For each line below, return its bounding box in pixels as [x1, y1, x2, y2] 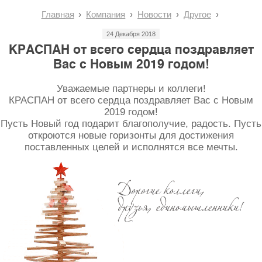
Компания [86, 9, 126, 19]
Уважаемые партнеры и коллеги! [56, 82, 206, 94]
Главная [41, 9, 74, 19]
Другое [183, 9, 211, 19]
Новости [137, 9, 171, 19]
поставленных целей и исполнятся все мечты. [24, 141, 238, 153]
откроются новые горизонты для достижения [28, 129, 234, 141]
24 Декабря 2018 [106, 30, 156, 37]
